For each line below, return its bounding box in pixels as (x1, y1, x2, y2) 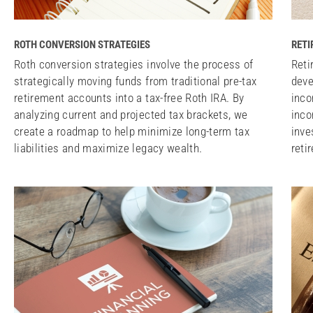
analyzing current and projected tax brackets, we (14, 108, 248, 122)
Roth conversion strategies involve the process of (14, 57, 254, 71)
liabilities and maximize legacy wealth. (14, 141, 203, 155)
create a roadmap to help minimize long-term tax (14, 124, 249, 138)
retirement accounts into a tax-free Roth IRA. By (14, 91, 245, 105)
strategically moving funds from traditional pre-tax (14, 74, 257, 88)
